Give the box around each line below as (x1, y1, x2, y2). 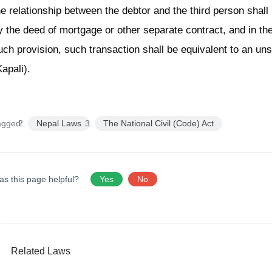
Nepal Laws (36, 118, 82, 129)
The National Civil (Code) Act (103, 118, 214, 129)
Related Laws (11, 246, 71, 257)
